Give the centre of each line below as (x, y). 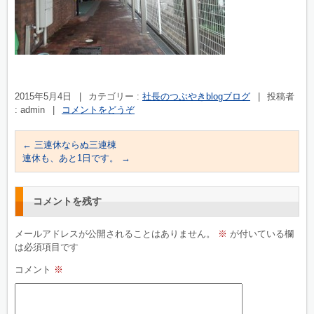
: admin (31, 110)
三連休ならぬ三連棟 (74, 145)
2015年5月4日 (43, 96)
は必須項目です (47, 247)
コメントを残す (67, 201)
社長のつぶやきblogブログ (196, 96)
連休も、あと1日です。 (72, 158)
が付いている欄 (260, 234)
